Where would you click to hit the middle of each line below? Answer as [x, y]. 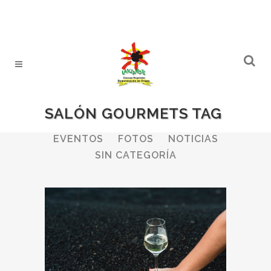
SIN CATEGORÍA [135, 155]
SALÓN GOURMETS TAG [133, 113]
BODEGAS [116, 122]
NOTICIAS [193, 139]
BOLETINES [186, 122]
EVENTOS [78, 139]
